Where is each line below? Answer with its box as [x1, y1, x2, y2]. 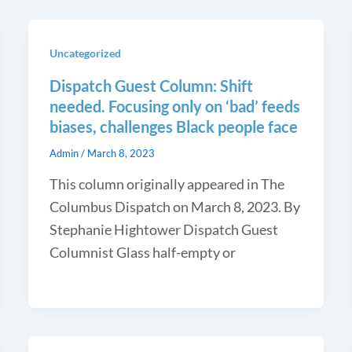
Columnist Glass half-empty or [49, 243, 236, 261]
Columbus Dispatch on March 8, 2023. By [49, 197, 300, 215]
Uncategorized [49, 46, 121, 60]
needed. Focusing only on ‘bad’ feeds [49, 96, 300, 115]
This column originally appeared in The [49, 174, 284, 192]
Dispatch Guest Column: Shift [49, 75, 253, 95]
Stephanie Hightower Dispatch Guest [49, 220, 278, 238]
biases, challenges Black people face [49, 116, 298, 136]
